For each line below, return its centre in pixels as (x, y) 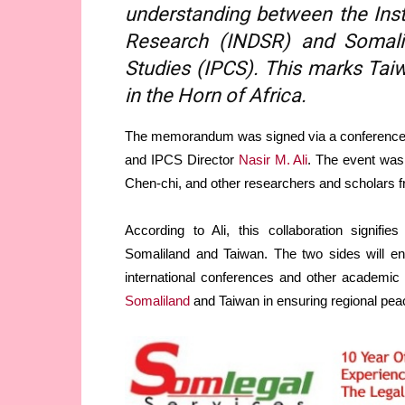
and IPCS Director (182, 160)
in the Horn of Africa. (216, 96)
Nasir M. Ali (273, 160)
